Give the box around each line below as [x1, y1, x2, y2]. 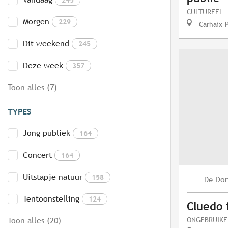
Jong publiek [23, 128, 70, 138]
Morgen [23, 17, 49, 27]
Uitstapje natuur [23, 172, 82, 182]
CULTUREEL [187, 7, 223, 16]
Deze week [23, 61, 63, 71]
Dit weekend [23, 39, 69, 49]
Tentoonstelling [23, 194, 79, 204]
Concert [23, 150, 52, 160]
